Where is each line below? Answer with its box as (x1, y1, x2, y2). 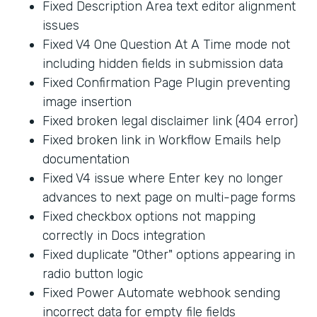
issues (42, 17, 79, 33)
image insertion (42, 93, 132, 110)
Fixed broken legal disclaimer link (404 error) (42, 113, 298, 129)
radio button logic (42, 265, 143, 282)
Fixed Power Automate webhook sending (42, 284, 280, 301)
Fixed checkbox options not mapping (42, 208, 255, 224)
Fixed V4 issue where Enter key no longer (42, 170, 283, 186)
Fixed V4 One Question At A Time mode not (42, 36, 290, 52)
